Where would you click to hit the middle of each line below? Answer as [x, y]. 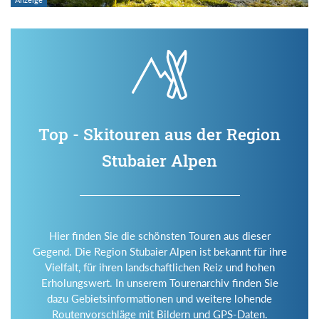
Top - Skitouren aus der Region [159, 134]
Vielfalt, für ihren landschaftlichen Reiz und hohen [159, 267]
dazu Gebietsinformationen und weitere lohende [159, 299]
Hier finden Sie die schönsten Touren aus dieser [159, 236]
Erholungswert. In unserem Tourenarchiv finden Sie [159, 283]
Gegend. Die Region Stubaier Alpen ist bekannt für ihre [159, 252]
